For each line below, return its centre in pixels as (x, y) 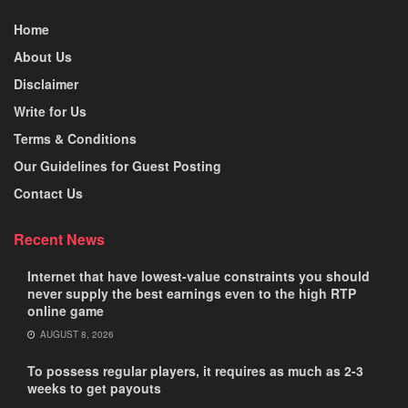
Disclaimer (46, 83)
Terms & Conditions (75, 138)
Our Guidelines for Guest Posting (117, 165)
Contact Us (48, 193)
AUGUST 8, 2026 (76, 334)
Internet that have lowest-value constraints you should (199, 275)
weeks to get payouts (94, 388)
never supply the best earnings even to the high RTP (192, 293)
